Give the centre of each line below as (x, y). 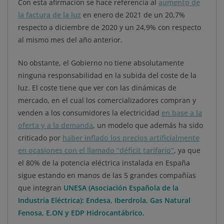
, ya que (187, 150)
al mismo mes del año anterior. (70, 39)
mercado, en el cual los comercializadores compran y (107, 100)
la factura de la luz (49, 14)
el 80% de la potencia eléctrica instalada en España (104, 162)
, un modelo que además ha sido (148, 125)
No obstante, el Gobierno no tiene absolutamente (101, 62)
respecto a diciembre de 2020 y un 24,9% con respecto (109, 27)
